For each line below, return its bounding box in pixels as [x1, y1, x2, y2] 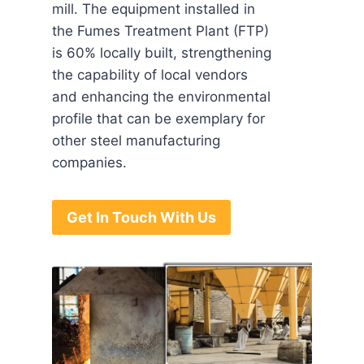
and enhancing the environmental [52, 89, 271, 106]
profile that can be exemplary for [52, 110, 265, 128]
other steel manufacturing [52, 132, 220, 149]
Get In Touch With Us [67, 208, 216, 226]
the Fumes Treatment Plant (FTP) [52, 23, 269, 40]
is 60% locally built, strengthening [52, 45, 271, 62]
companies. [52, 154, 127, 171]
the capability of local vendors [52, 67, 248, 84]
